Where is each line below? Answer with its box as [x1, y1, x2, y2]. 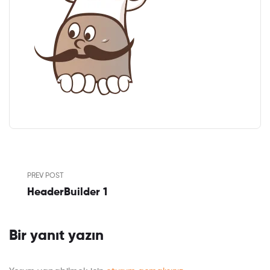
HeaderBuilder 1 [27, 187, 107, 198]
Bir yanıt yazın [9, 228, 104, 243]
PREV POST [27, 172, 63, 180]
